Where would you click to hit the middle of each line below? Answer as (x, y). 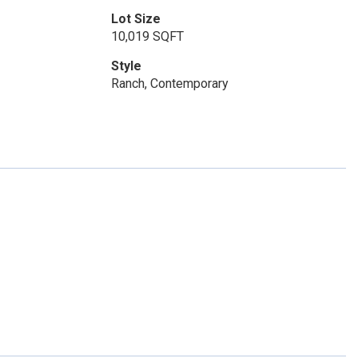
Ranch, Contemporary (169, 84)
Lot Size (135, 19)
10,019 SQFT (147, 36)
